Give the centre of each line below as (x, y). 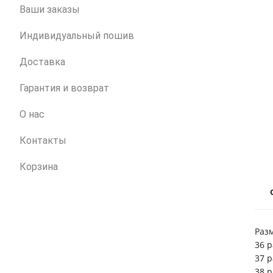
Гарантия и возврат (64, 88)
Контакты (43, 140)
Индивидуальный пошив (77, 35)
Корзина (39, 166)
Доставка (42, 62)
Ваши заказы (50, 9)
